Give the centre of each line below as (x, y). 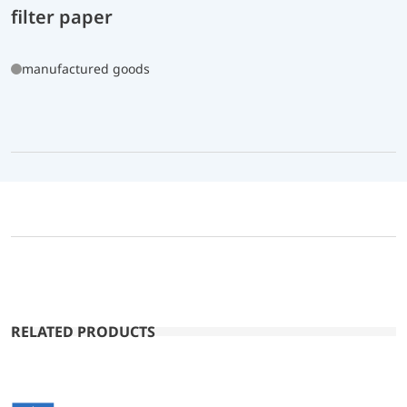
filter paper (62, 16)
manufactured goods (86, 68)
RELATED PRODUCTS (83, 331)
